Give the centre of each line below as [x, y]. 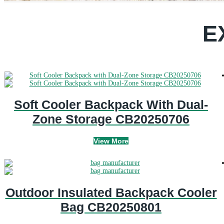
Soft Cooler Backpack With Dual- [111, 105]
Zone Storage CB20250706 [111, 119]
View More [111, 141]
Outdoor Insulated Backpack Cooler [111, 192]
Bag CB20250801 [111, 207]
